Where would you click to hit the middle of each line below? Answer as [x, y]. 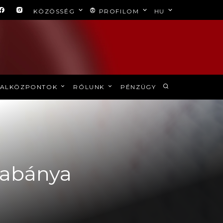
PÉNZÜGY [138, 87]
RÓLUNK [90, 87]
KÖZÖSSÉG [55, 11]
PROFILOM [119, 11]
